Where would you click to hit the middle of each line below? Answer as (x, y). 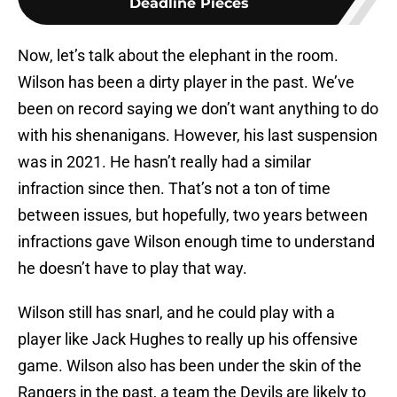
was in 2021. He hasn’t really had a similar (164, 162)
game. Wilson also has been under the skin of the (190, 366)
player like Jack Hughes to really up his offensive (188, 339)
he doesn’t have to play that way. (132, 269)
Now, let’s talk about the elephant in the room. (178, 56)
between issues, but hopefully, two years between (193, 215)
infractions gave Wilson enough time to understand (196, 242)
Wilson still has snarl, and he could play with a (176, 313)
